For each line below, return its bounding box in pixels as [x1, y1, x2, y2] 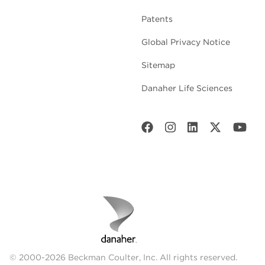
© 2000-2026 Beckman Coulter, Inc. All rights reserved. [9, 253, 237, 263]
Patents [141, 14, 173, 24]
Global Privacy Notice [141, 37, 230, 47]
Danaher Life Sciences [141, 83, 232, 93]
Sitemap [141, 60, 175, 70]
